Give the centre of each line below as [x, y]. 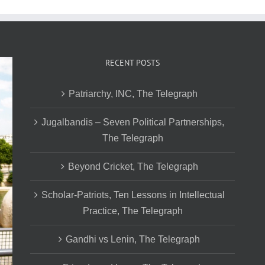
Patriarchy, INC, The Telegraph [133, 93]
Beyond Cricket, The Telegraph [133, 166]
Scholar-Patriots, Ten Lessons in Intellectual [133, 195]
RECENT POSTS [132, 62]
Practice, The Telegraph [133, 211]
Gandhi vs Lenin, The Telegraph [133, 239]
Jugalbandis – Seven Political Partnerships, [133, 122]
